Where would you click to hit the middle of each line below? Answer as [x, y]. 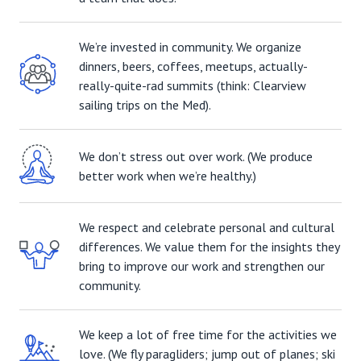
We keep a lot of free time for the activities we [208, 334]
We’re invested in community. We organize [190, 47]
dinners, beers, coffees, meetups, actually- [193, 66]
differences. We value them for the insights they [209, 247]
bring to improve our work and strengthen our [202, 266]
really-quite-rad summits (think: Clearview [193, 85]
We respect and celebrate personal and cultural [207, 227]
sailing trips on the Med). [145, 105]
